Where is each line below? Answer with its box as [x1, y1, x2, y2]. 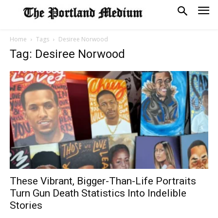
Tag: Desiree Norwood [10, 47, 125, 61]
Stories [10, 200, 42, 212]
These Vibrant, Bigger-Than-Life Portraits [10, 175, 196, 187]
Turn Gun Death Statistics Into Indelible [10, 187, 186, 200]
